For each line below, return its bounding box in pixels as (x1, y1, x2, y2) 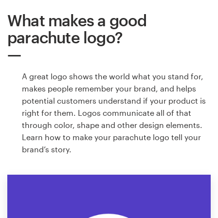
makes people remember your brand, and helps (22, 83, 196, 93)
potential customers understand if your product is (22, 95, 206, 105)
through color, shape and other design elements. (22, 120, 202, 129)
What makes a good (7, 11, 147, 29)
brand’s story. (22, 144, 72, 154)
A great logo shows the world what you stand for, (22, 71, 203, 81)
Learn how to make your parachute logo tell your (22, 132, 201, 142)
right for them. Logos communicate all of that (22, 108, 191, 117)
